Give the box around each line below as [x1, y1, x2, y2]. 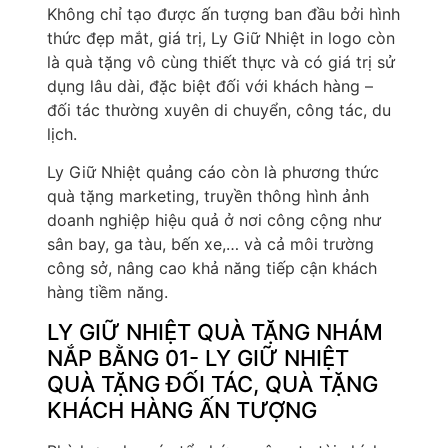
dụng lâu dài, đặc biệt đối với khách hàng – [47, 75, 373, 96]
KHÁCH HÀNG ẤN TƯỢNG [47, 396, 317, 423]
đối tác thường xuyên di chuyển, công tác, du [47, 99, 391, 120]
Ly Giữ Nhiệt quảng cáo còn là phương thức [47, 162, 379, 183]
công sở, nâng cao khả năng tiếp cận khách [47, 258, 377, 279]
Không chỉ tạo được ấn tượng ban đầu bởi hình [47, 3, 400, 24]
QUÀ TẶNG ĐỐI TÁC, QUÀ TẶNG [47, 370, 378, 397]
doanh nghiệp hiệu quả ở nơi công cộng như [47, 210, 381, 231]
